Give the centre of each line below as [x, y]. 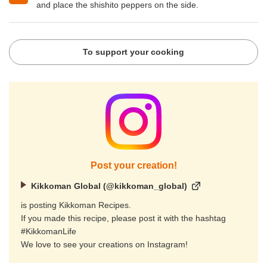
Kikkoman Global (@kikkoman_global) [109, 186]
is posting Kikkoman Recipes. [76, 205]
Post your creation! [133, 165]
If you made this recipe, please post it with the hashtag [123, 218]
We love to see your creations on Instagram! [104, 245]
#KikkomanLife [49, 232]
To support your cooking [133, 52]
